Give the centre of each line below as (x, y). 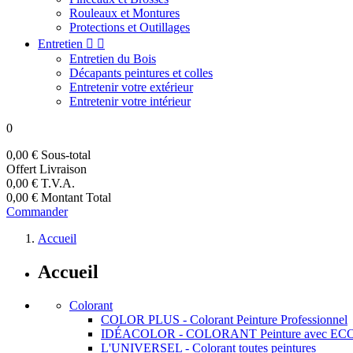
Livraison (63, 169)
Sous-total (66, 155)
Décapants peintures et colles (141, 73)
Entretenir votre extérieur (131, 87)
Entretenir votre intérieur (130, 101)
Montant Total (76, 197)
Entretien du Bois (113, 59)
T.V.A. (58, 183)
